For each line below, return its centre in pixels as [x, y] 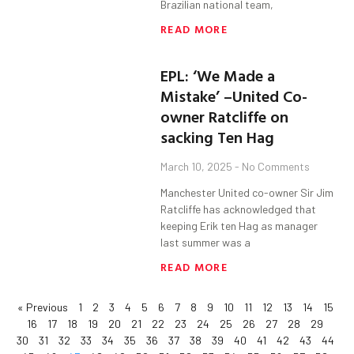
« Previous [42, 307]
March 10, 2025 [198, 167]
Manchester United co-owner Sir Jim [247, 193]
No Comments [275, 167]
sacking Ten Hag [218, 137]
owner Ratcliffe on [225, 117]
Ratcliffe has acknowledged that [239, 209]
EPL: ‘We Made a [218, 75]
